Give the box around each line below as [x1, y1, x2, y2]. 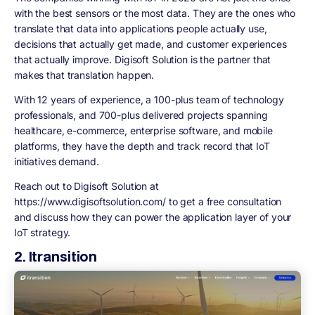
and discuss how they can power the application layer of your [14, 210, 292, 223]
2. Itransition [14, 247, 98, 266]
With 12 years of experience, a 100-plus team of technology [14, 93, 284, 105]
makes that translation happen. [14, 69, 155, 82]
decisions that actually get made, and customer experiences [14, 38, 287, 51]
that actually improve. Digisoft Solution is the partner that [14, 53, 271, 66]
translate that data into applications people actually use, [14, 22, 267, 35]
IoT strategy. [14, 226, 71, 238]
